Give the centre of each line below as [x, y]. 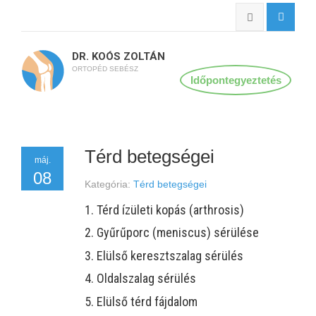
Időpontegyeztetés [236, 80]
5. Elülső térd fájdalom [141, 301]
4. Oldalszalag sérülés [140, 278]
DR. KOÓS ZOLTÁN [119, 56]
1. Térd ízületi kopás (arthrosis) [166, 209]
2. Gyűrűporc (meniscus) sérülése [172, 232]
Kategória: [108, 184]
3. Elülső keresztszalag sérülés [164, 255]
